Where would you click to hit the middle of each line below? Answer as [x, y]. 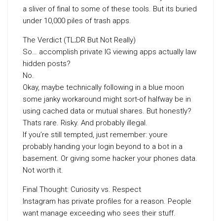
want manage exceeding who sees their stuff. [99, 213]
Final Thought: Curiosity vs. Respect [82, 189]
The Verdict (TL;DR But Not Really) [79, 40]
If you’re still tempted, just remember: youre [95, 135]
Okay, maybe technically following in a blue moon [103, 87]
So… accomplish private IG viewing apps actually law [110, 52]
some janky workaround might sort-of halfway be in [107, 99]
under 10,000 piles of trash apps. [77, 21]
